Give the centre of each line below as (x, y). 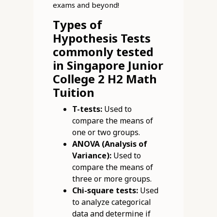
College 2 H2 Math (105, 79)
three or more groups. (112, 179)
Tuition (73, 93)
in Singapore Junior (108, 65)
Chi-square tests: (105, 191)
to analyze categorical (111, 202)
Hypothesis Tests (101, 38)
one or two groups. (106, 132)
